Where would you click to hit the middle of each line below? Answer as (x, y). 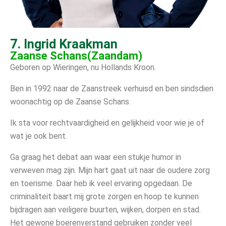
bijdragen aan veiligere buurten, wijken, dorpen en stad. (105, 209)
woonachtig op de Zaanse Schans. (70, 101)
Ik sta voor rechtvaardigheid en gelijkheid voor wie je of (107, 123)
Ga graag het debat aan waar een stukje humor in (96, 157)
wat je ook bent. (39, 136)
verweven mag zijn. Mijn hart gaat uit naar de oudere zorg (110, 170)
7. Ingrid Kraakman (64, 44)
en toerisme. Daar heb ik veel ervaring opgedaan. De (101, 183)
